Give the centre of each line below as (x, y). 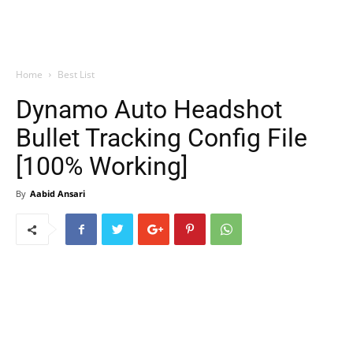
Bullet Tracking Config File (162, 138)
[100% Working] (102, 166)
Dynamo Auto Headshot (149, 110)
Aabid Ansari (58, 193)
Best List (76, 74)
